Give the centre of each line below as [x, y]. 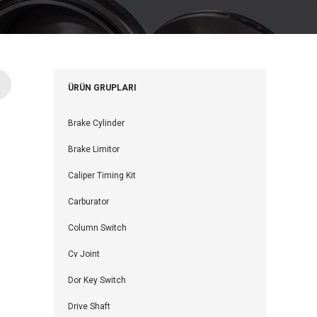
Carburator [88, 202]
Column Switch [97, 228]
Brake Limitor [94, 149]
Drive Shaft [89, 306]
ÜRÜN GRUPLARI [102, 88]
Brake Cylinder [96, 123]
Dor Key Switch [97, 280]
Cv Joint [84, 254]
